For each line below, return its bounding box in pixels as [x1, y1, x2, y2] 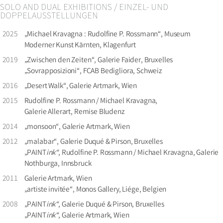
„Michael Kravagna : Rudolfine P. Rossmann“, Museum [24, 29, 191, 40]
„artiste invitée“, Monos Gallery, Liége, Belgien [24, 184, 167, 196]
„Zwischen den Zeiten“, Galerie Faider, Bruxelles [24, 55, 173, 66]
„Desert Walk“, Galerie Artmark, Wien [24, 81, 137, 92]
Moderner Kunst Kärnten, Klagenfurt [24, 40, 136, 51]
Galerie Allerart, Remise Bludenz [24, 107, 124, 118]
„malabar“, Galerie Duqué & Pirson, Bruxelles [24, 136, 163, 148]
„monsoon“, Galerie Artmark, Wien [24, 121, 130, 133]
